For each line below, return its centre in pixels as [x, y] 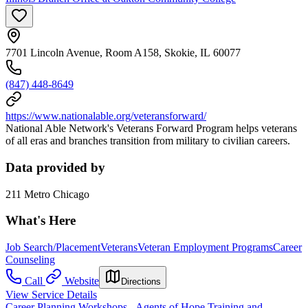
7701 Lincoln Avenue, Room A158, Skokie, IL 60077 [123, 53]
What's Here [41, 221]
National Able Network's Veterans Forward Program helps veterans [151, 129]
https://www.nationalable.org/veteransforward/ [106, 116]
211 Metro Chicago [47, 194]
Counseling [30, 259]
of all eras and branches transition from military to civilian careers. [148, 141]
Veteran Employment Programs [205, 247]
